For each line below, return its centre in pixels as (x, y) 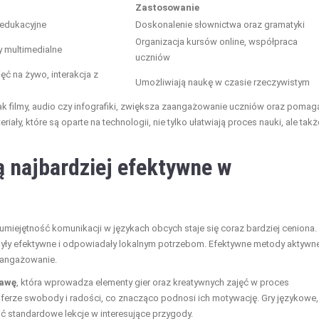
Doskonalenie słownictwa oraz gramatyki (220, 24)
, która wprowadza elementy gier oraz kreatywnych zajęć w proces (153, 282)
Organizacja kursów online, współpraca (216, 41)
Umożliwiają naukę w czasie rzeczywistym (223, 82)
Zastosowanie (167, 7)
